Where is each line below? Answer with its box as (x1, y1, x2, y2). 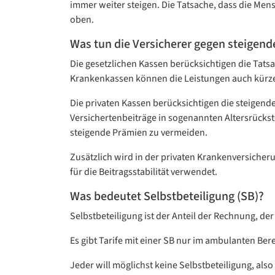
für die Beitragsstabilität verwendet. (70, 165, 217, 179)
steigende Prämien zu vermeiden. (70, 126, 207, 139)
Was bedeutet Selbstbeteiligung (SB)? (70, 188, 264, 205)
